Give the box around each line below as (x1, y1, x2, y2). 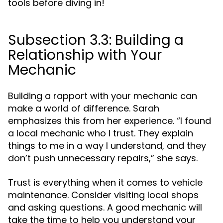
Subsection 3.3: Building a (8, 30, 184, 50)
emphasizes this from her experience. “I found (8, 114, 211, 127)
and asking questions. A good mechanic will (8, 201, 202, 214)
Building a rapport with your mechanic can (8, 90, 197, 102)
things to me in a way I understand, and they (8, 139, 206, 152)
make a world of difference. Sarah (8, 102, 159, 114)
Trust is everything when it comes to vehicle (8, 176, 203, 189)
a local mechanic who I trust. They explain (8, 127, 193, 139)
